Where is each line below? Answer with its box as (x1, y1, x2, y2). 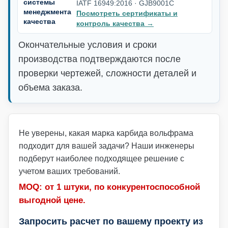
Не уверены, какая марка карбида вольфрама (19, 129, 193, 138)
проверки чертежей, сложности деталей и (18, 68, 196, 79)
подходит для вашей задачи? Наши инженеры (19, 141, 194, 151)
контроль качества (76, 19, 147, 28)
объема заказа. (18, 82, 82, 93)
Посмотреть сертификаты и (76, 9, 178, 18)
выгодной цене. (19, 195, 85, 206)
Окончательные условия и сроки (18, 40, 157, 50)
